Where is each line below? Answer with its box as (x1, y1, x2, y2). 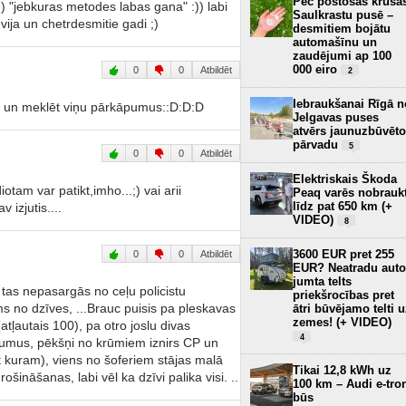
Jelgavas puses (293, 110, 379, 124)
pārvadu (293, 137, 342, 151)
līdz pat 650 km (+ (293, 198, 392, 213)
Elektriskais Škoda (293, 171, 397, 186)
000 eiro (293, 62, 341, 76)
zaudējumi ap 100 (293, 48, 391, 63)
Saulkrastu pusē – (293, 7, 393, 22)
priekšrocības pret (293, 287, 394, 302)
